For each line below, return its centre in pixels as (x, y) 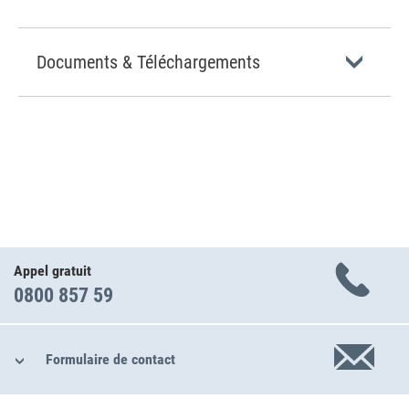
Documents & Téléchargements (148, 62)
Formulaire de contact (110, 359)
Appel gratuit (52, 271)
